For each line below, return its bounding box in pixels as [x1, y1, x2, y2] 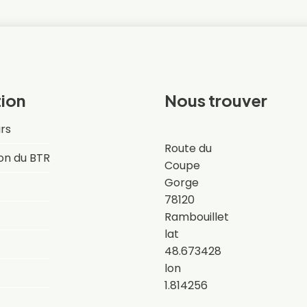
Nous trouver [164, 89, 267, 110]
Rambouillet [164, 208, 229, 225]
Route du [164, 140, 212, 156]
